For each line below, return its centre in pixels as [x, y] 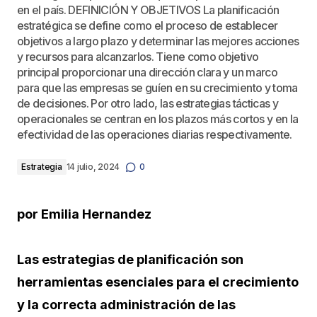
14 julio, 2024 [93, 167]
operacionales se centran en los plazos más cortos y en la [158, 119]
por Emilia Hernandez [84, 214]
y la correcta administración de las [126, 305]
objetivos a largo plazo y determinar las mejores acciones [158, 41]
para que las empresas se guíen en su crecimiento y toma [157, 88]
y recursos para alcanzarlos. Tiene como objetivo [138, 57]
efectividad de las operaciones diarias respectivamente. [155, 134]
